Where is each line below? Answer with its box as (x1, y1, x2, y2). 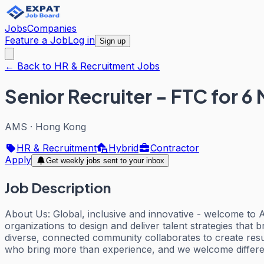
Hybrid (108, 141, 138, 154)
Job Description (5, 178, 111, 196)
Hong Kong (35, 120, 86, 133)
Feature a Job (5, 34, 68, 46)
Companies (27, 22, 77, 34)
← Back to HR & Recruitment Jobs (5, 60, 160, 72)
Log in (68, 34, 95, 46)
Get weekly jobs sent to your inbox (45, 156, 164, 165)
